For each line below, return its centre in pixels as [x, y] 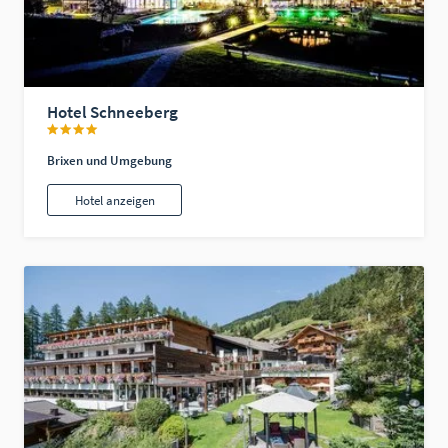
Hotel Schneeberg [113, 112]
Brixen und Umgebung [110, 161]
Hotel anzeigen [114, 200]
